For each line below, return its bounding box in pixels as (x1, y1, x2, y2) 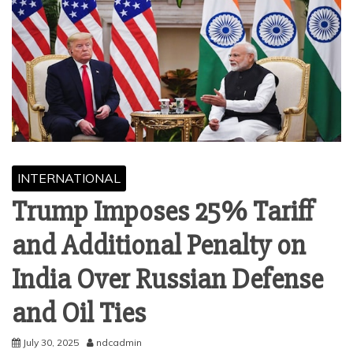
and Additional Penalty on (12, 229, 306, 263)
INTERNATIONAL (17, 170, 121, 186)
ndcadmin (96, 336, 142, 348)
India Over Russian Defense (12, 262, 323, 297)
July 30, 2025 (23, 336, 79, 348)
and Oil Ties (12, 296, 146, 331)
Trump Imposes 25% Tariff (12, 195, 314, 229)
